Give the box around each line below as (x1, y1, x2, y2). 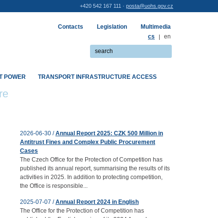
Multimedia (141, 23, 171, 30)
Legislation (97, 23, 127, 30)
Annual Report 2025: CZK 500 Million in (55, 130, 163, 137)
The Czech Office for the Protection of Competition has (20, 156, 163, 163)
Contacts (58, 23, 83, 30)
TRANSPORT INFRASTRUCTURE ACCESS (38, 73, 157, 80)
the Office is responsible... (20, 182, 88, 189)
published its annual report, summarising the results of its (20, 165, 170, 172)
